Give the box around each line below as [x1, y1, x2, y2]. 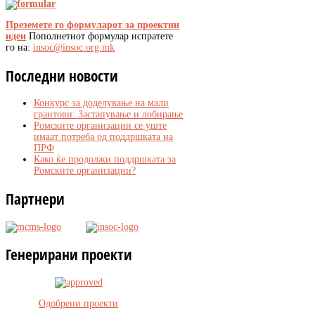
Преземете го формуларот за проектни [6, 20, 179, 31]
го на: [6, 42, 33, 53]
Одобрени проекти [39, 297, 118, 309]
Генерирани [6, 245, 78, 265]
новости [65, 65, 118, 86]
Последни [6, 65, 65, 86]
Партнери [6, 188, 65, 209]
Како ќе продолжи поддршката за [34, 154, 176, 165]
